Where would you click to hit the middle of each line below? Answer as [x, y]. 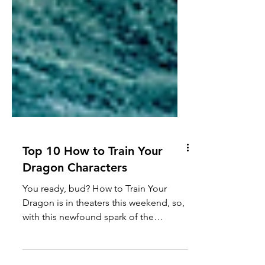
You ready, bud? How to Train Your [95, 240]
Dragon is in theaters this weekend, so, [104, 255]
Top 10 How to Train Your [93, 203]
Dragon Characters [75, 219]
